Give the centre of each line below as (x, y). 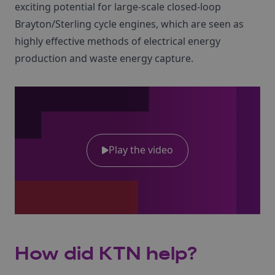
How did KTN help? (106, 254)
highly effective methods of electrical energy (118, 41)
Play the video (141, 149)
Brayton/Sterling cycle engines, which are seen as (129, 24)
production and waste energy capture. (104, 58)
